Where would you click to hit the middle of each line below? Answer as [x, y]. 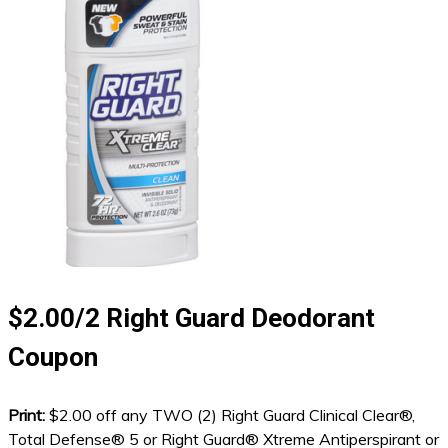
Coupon [53, 357]
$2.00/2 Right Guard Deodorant [191, 318]
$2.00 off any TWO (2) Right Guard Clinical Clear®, [232, 415]
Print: [28, 415]
